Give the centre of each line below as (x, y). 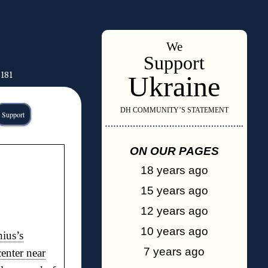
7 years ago (174, 252)
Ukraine (174, 86)
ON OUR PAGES (174, 151)
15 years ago (174, 191)
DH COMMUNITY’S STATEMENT (174, 110)
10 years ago (174, 231)
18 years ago (174, 170)
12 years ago (174, 211)
